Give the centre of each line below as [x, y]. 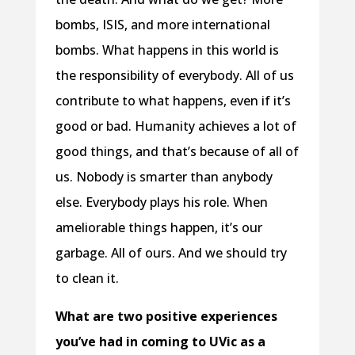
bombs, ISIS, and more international [162, 24]
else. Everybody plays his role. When [161, 202]
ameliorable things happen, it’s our [158, 227]
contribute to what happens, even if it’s [173, 100]
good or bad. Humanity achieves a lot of [176, 126]
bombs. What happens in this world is [167, 50]
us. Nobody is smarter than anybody [164, 176]
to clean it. [87, 278]
